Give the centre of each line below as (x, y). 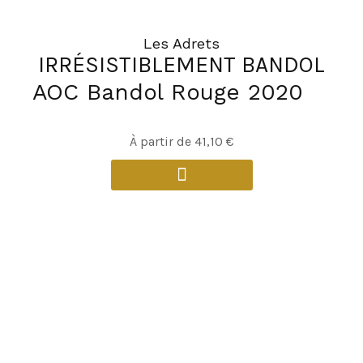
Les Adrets (181, 43)
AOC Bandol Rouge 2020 (168, 92)
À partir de (162, 141)
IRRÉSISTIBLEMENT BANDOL (181, 64)
